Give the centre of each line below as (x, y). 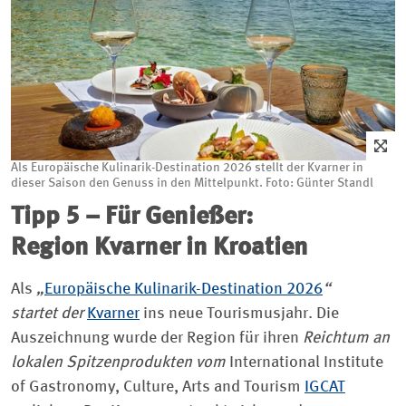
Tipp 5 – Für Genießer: (135, 217)
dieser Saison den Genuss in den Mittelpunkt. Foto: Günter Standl (192, 183)
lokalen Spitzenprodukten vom (120, 362)
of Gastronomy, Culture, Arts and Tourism (158, 387)
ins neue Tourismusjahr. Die (239, 313)
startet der (49, 313)
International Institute (306, 362)
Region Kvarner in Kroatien (159, 248)
